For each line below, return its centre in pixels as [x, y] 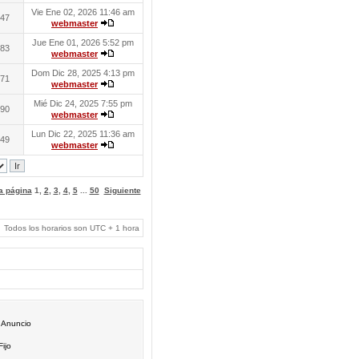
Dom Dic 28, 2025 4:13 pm [83, 73]
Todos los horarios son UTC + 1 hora [71, 228]
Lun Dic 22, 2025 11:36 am [83, 134]
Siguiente [122, 190]
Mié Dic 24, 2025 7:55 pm [83, 103]
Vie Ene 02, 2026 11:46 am [83, 12]
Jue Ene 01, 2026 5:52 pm [83, 42]
